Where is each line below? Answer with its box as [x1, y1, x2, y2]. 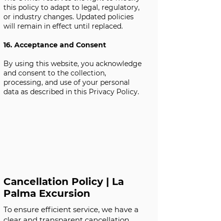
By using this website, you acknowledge [3, 59, 142, 68]
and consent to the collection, [3, 69, 106, 77]
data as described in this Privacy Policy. [3, 87, 139, 96]
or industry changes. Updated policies [3, 12, 134, 21]
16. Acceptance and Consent [3, 40, 106, 49]
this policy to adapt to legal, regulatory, [3, 3, 140, 12]
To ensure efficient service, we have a [3, 205, 139, 214]
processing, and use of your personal [3, 78, 130, 87]
